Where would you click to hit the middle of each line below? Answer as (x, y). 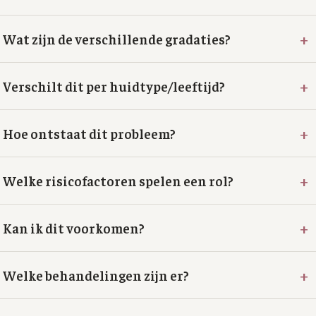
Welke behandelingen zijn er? (96, 275)
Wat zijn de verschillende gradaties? (117, 39)
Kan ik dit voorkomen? (74, 228)
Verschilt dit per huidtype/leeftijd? (114, 86)
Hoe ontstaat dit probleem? (89, 133)
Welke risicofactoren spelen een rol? (118, 181)
